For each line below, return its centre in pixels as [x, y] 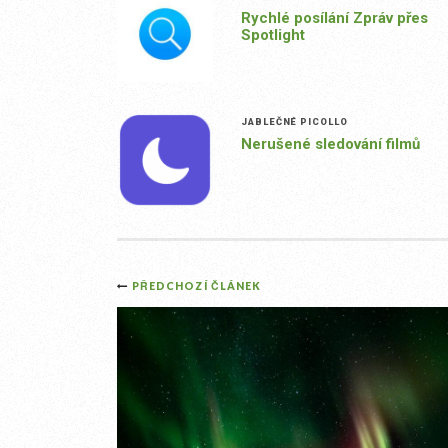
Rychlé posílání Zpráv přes [334, 18]
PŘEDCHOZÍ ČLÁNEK [196, 286]
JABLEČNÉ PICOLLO [294, 122]
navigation [199, 328]
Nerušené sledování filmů [330, 144]
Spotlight [272, 35]
